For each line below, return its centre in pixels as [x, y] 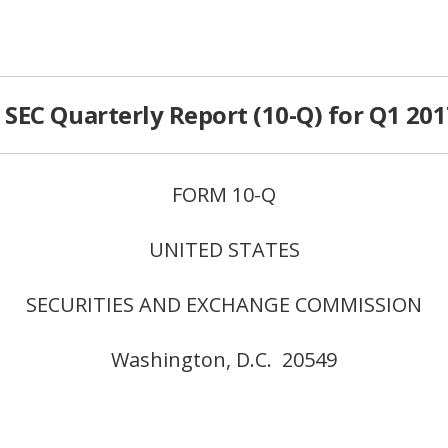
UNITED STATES [224, 250]
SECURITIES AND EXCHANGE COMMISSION [224, 305]
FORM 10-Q [224, 195]
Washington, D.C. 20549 [224, 360]
